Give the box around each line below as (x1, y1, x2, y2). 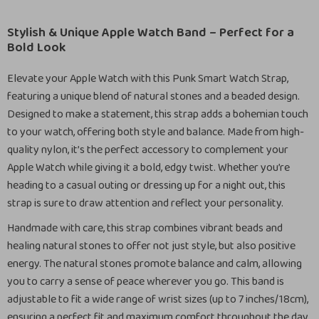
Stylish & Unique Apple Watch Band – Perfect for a (7, 23, 294, 43)
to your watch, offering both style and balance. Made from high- (7, 123, 304, 141)
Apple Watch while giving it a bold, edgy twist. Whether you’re (7, 159, 290, 177)
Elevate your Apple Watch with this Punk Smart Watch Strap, (7, 70, 288, 88)
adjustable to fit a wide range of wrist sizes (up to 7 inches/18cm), (7, 291, 308, 308)
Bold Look (7, 38, 66, 58)
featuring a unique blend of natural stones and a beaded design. (7, 88, 300, 105)
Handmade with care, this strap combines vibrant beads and (7, 219, 283, 237)
